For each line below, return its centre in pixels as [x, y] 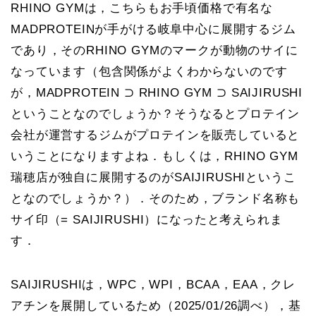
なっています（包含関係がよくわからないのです [149, 71]
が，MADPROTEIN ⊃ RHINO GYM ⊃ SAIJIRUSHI [157, 92]
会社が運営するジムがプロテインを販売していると [156, 135]
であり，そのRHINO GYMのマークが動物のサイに [154, 50]
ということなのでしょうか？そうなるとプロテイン [156, 114]
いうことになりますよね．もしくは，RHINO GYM [154, 156]
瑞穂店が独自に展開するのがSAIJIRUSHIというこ [153, 177]
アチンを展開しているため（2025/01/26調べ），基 [156, 305]
